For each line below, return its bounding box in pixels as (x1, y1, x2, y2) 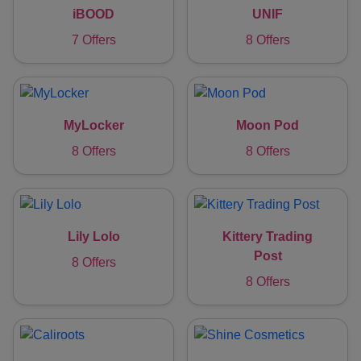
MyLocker (63, 118, 124, 133)
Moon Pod (236, 118, 299, 133)
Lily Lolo (67, 230, 120, 244)
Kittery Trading (222, 230, 313, 244)
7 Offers (71, 33, 116, 48)
